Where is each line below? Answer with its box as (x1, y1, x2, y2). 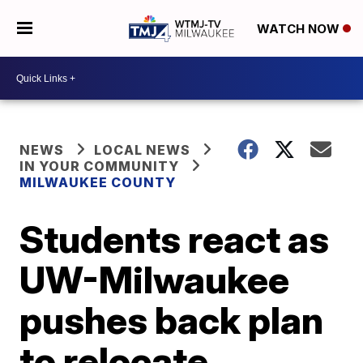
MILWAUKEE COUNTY (19, 174, 177, 190)
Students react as (19, 216, 330, 262)
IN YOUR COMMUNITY (19, 158, 180, 174)
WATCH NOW (256, 21, 343, 37)
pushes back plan (19, 297, 324, 343)
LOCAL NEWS (94, 142, 191, 158)
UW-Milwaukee (19, 257, 290, 302)
